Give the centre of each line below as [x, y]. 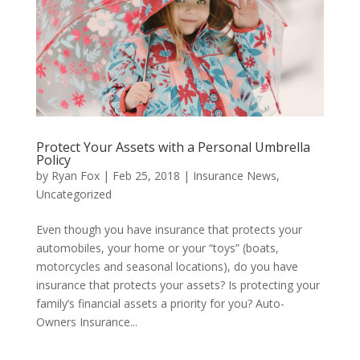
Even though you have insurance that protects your [169, 229]
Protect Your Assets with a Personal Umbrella [173, 147]
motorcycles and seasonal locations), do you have [167, 266]
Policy [53, 160]
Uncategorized [74, 194]
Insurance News [234, 175]
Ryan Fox [75, 175]
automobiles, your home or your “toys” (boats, [157, 247]
